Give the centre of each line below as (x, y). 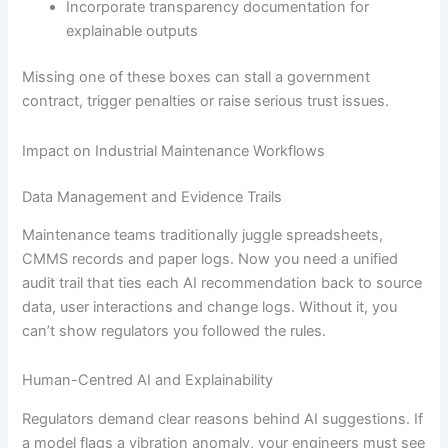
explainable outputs (132, 31)
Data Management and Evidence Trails (152, 196)
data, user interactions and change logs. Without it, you (210, 306)
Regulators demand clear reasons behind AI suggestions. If (223, 418)
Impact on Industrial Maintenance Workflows (174, 150)
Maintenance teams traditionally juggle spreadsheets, (203, 234)
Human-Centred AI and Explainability (148, 380)
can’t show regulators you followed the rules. (174, 330)
